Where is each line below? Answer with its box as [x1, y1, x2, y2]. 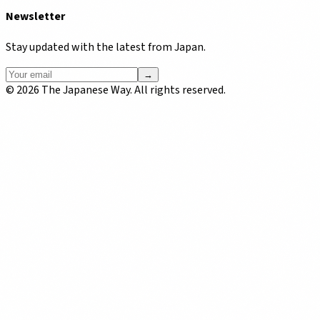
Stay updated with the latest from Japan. [6, 39, 206, 56]
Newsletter [6, 8, 65, 24]
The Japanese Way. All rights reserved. [39, 82, 226, 99]
